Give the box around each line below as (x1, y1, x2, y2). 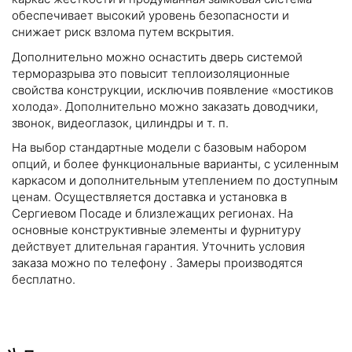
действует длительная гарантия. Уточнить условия (12, 239, 305, 255)
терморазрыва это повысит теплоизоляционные (12, 65, 290, 81)
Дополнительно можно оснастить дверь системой (12, 49, 302, 64)
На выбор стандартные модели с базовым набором (12, 140, 306, 156)
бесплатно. (12, 272, 75, 288)
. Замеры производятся (170, 255, 302, 271)
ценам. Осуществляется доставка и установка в (12, 189, 287, 205)
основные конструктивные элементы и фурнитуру (12, 222, 301, 238)
